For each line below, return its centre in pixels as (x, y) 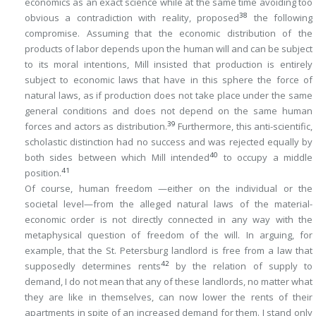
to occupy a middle (266, 157)
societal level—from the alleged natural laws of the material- (169, 204)
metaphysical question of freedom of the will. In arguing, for (169, 235)
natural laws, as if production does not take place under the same (169, 95)
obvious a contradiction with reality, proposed (132, 18)
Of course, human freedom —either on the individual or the (169, 188)
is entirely (287, 64)
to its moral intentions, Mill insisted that (120, 64)
